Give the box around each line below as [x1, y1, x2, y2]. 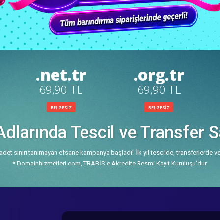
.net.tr [35, 63, 86, 85]
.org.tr [134, 63, 185, 85]
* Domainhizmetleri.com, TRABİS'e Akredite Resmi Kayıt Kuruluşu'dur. [12, 159, 208, 167]
